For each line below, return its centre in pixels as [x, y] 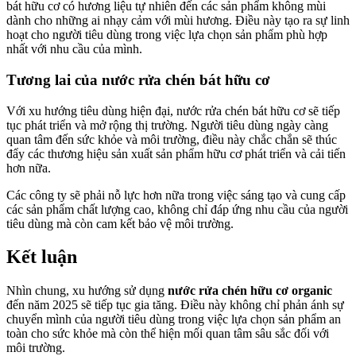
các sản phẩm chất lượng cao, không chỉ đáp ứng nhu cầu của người [177, 209]
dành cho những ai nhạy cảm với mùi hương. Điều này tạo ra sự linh [178, 21]
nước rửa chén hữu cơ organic [250, 291]
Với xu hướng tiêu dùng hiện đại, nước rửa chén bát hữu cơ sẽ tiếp [173, 110]
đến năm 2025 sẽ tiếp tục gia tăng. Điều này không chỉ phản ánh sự [175, 305]
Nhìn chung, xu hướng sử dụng [87, 291]
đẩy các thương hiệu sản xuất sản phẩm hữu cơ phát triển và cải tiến [176, 153]
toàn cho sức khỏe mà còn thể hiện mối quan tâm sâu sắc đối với [168, 334]
